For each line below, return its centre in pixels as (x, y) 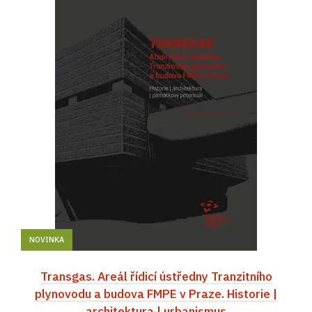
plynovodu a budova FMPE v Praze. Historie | (156, 293)
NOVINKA (47, 239)
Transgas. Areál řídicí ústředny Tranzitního (156, 276)
